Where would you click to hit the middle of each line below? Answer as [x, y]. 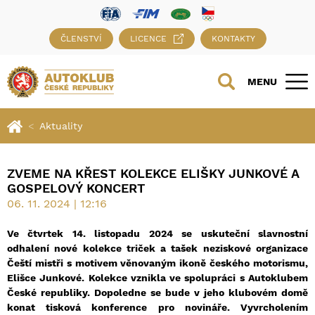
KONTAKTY [233, 39]
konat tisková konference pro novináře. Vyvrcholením [157, 308]
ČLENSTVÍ [81, 39]
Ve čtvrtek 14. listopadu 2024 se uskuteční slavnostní [157, 234]
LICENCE [148, 39]
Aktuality [61, 126]
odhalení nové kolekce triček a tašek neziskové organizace [157, 249]
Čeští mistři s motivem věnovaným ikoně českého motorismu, [157, 263]
